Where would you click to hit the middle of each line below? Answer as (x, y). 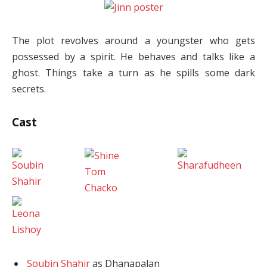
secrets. (29, 89)
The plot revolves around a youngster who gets (133, 41)
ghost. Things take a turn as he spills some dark (133, 73)
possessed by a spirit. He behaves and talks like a (133, 57)
